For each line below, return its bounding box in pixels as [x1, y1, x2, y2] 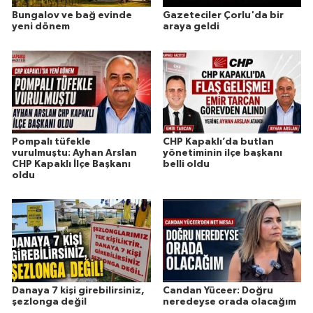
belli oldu [162, 159, 210, 170]
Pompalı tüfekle [12, 137, 91, 147]
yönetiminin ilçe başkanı [162, 148, 282, 159]
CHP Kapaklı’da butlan [162, 137, 274, 147]
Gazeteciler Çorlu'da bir [162, 10, 284, 21]
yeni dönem [12, 22, 70, 32]
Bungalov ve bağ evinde [12, 10, 132, 21]
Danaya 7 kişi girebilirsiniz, [12, 285, 145, 296]
